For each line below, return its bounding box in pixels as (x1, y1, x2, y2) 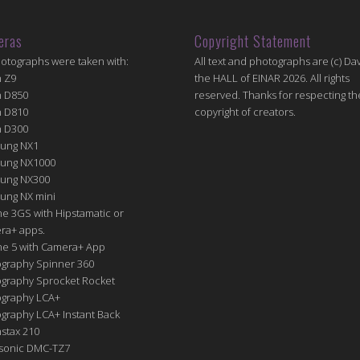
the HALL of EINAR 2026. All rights (194, 70, 350, 85)
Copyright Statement (194, 30, 312, 51)
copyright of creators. (194, 104, 297, 119)
